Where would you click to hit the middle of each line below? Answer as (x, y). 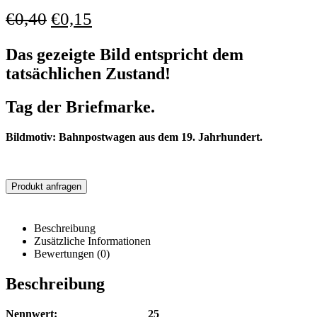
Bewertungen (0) (72, 254)
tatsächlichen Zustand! (88, 74)
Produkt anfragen (46, 187)
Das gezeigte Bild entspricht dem (125, 55)
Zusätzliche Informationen (92, 241)
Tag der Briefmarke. (80, 107)
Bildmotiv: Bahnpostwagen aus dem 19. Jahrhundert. (134, 137)
